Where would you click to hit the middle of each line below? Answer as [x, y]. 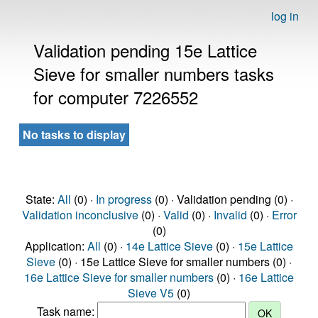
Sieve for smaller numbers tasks [154, 73]
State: [41, 199]
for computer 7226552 [116, 97]
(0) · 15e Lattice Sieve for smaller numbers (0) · [174, 262]
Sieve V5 [151, 293]
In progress [124, 199]
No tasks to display [74, 135]
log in [285, 16]
